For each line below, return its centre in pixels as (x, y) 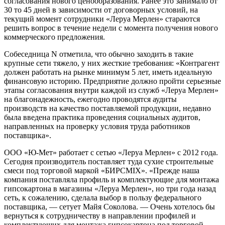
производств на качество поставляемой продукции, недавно (107, 108)
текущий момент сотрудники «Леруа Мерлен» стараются (102, 19)
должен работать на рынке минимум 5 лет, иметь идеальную (108, 72)
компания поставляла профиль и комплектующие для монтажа (111, 179)
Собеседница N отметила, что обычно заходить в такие (99, 54)
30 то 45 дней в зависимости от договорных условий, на (101, 10)
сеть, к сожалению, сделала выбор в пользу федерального (103, 197)
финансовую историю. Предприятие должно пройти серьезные (113, 81)
